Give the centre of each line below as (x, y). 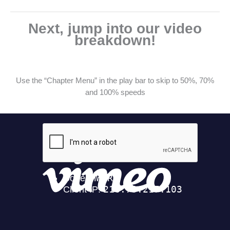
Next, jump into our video (115, 28)
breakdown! (115, 40)
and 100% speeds (115, 92)
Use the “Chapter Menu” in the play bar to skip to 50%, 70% (115, 80)
